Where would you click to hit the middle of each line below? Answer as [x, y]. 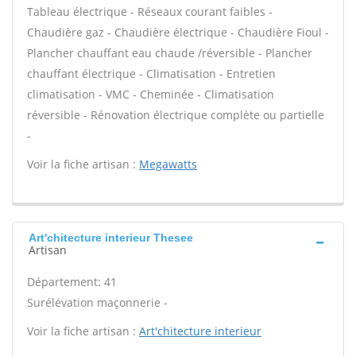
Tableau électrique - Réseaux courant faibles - [150, 12]
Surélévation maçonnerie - [97, 302]
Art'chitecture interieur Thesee [111, 238]
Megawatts [168, 164]
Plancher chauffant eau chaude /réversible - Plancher [170, 53]
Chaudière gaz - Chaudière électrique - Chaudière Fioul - [178, 32]
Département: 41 [72, 282]
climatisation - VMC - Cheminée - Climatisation [151, 94]
